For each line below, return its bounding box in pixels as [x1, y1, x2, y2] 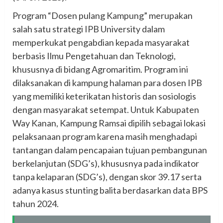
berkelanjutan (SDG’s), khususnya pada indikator [12, 157, 199, 169]
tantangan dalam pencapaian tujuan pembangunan [12, 144, 207, 155]
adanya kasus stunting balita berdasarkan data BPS [12, 184, 208, 196]
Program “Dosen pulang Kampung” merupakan [12, 9, 193, 21]
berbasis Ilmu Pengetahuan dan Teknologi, [12, 50, 176, 61]
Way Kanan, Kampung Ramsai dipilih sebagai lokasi [12, 117, 206, 128]
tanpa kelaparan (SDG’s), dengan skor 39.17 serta [12, 171, 202, 182]
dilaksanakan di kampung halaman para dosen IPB [12, 77, 202, 88]
